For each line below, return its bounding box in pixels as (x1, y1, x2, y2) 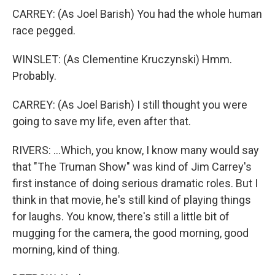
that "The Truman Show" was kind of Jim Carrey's (12, 160, 252, 173)
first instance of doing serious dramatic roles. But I (12, 176, 258, 190)
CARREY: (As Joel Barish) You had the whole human (12, 7, 262, 20)
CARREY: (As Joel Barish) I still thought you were (12, 98, 247, 111)
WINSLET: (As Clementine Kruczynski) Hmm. (12, 52, 232, 66)
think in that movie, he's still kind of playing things (12, 193, 251, 206)
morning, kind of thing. (12, 242, 120, 256)
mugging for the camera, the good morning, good (12, 226, 249, 239)
